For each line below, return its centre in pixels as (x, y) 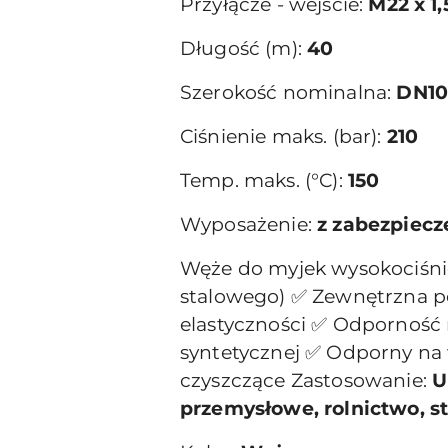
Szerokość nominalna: (288, 92)
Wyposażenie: (249, 224)
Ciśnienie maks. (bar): (283, 136)
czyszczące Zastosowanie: (306, 380)
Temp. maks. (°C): (264, 180)
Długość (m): (244, 48)
